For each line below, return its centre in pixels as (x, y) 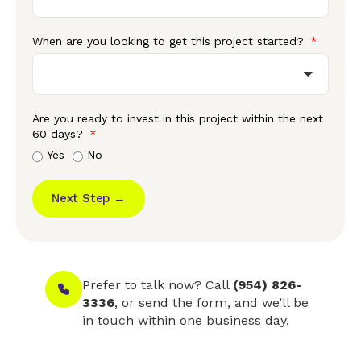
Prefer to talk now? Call (158, 285)
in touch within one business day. (186, 321)
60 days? (60, 134)
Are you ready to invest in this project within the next (178, 119)
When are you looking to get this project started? (170, 41)
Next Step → (89, 199)
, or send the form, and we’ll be (212, 303)
